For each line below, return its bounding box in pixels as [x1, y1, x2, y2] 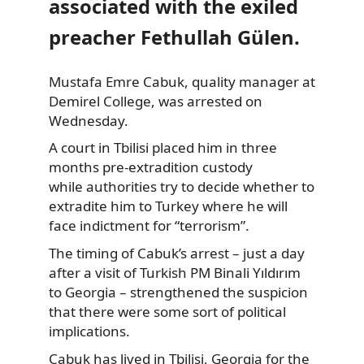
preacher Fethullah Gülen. [49, 24, 300, 51]
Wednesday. [49, 110, 128, 130]
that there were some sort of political [49, 302, 286, 322]
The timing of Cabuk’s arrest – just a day [49, 244, 305, 263]
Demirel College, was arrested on [49, 91, 262, 110]
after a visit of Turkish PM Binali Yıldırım [49, 263, 301, 283]
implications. [49, 322, 130, 341]
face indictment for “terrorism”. [49, 216, 249, 236]
